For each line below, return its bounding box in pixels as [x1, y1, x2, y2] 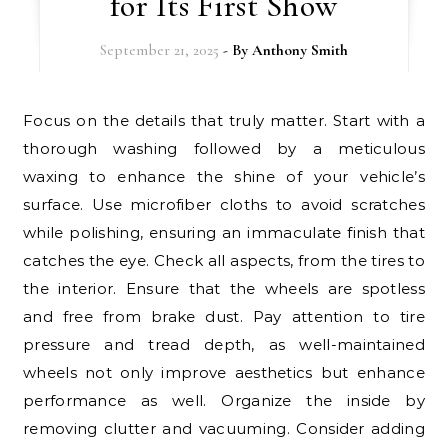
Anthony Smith [251, 41, 348, 60]
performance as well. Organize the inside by [23, 391, 425, 411]
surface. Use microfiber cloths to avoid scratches [23, 195, 425, 215]
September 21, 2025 [99, 41, 219, 60]
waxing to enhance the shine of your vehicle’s [23, 167, 425, 187]
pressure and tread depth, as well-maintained [23, 335, 425, 355]
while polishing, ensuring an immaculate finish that [23, 223, 425, 243]
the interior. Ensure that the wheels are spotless [23, 279, 425, 299]
